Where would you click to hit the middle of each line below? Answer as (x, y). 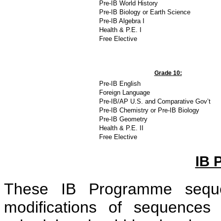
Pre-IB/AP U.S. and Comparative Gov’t (155, 101)
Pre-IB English (120, 83)
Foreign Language (125, 92)
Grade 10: (168, 73)
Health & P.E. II (126, 128)
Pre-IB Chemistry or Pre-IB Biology (149, 110)
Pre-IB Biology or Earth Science (145, 12)
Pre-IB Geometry (124, 119)
